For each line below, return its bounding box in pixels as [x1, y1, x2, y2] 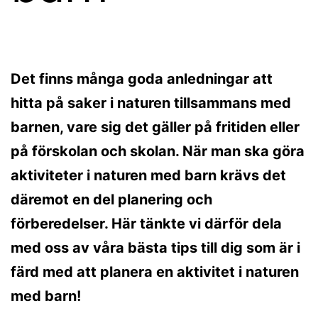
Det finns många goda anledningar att [11, 70, 273, 88]
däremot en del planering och [11, 191, 212, 209]
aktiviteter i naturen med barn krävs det [11, 167, 286, 185]
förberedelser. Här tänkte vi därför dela [11, 215, 282, 233]
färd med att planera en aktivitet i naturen [11, 263, 299, 281]
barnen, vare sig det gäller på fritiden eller [11, 119, 300, 136]
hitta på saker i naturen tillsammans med [11, 94, 291, 112]
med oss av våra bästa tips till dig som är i [11, 239, 300, 257]
